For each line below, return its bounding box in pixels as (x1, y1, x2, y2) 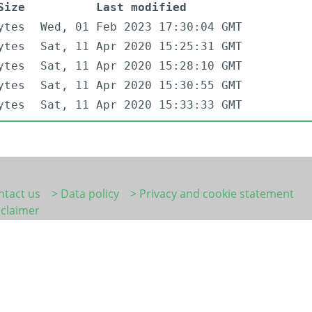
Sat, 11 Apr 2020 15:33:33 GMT (40, 98, 242, 112)
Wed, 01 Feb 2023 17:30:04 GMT (40, 20, 242, 34)
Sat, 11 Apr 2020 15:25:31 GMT (40, 40, 242, 54)
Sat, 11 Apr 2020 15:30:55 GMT (40, 79, 242, 93)
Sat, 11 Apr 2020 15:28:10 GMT (40, 59, 242, 73)
